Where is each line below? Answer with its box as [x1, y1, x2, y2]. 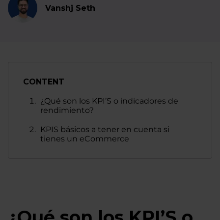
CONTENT [23, 77, 64, 86]
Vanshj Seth [45, 3, 95, 13]
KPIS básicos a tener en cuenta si [40, 125, 169, 134]
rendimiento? [40, 106, 94, 115]
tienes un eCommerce [40, 134, 129, 143]
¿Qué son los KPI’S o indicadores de [40, 96, 178, 106]
